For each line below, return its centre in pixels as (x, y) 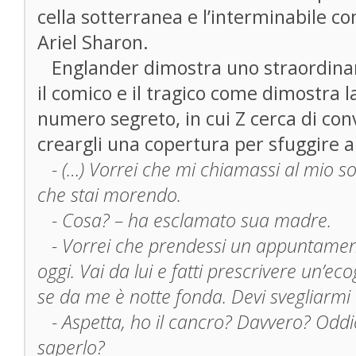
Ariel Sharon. (93, 42)
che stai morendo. (109, 195)
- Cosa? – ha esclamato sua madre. (184, 220)
